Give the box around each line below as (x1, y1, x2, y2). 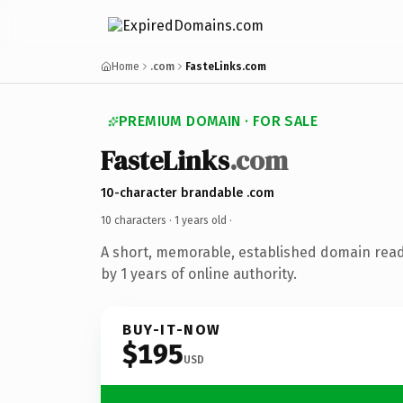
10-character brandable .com (101, 184, 274, 201)
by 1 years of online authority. (101, 264, 297, 282)
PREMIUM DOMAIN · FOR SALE (119, 112, 318, 130)
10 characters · (101, 213, 175, 227)
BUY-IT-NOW (122, 320, 221, 338)
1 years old (175, 213, 227, 227)
